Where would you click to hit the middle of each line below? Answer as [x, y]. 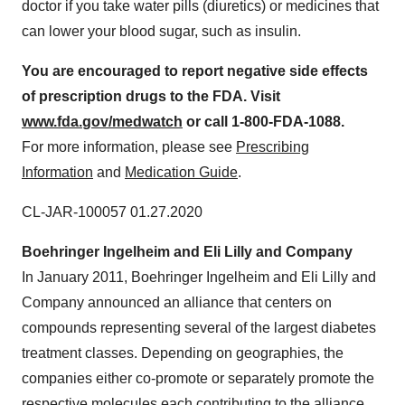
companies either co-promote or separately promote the [198, 378]
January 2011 [80, 277]
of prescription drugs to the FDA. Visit [151, 96]
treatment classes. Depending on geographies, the [183, 353]
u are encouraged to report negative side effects [204, 71]
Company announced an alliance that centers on [177, 302]
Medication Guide [181, 172]
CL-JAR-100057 [76, 212]
